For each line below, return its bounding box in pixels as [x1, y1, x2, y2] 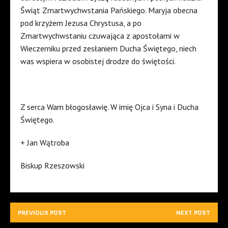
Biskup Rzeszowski [20, 160, 84, 171]
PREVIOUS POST [18, 208, 66, 217]
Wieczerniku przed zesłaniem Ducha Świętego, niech [20, 43, 196, 54]
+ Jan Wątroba [20, 137, 69, 148]
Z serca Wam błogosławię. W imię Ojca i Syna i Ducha [20, 102, 198, 112]
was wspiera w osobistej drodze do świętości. [20, 56, 176, 67]
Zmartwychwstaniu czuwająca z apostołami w [20, 31, 180, 41]
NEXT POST [176, 208, 210, 217]
